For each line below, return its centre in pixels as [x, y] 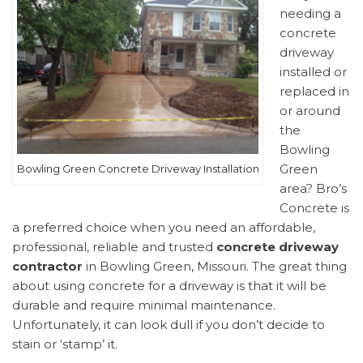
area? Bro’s [313, 188]
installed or [313, 71]
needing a [310, 13]
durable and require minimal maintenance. [144, 305]
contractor [47, 266]
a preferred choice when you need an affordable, [164, 227]
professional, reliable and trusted [114, 246]
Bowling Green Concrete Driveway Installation [138, 168]
